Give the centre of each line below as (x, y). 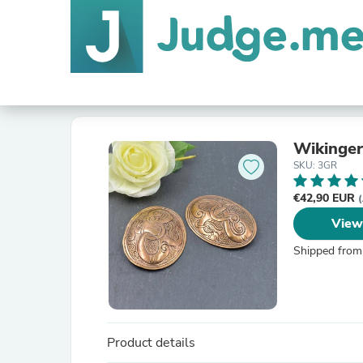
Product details (151, 343)
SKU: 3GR (315, 165)
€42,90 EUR (326, 198)
